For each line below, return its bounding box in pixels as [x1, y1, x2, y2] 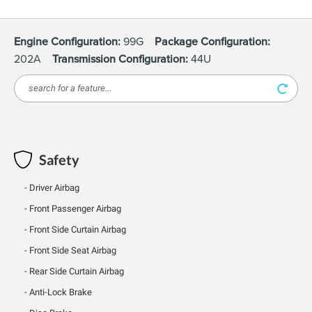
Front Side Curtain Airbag [29, 224, 126, 235]
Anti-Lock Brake [29, 287, 92, 297]
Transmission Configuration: [52, 51, 188, 67]
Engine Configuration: [14, 33, 120, 49]
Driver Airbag [29, 182, 79, 193]
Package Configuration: [155, 33, 270, 49]
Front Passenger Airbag [29, 203, 121, 214]
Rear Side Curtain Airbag [29, 266, 124, 276]
